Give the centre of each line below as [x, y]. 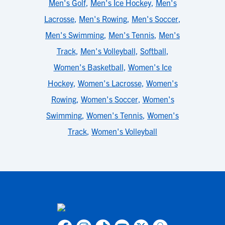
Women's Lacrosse [109, 83]
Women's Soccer [109, 99]
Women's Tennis [115, 115]
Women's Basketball [88, 67]
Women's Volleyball [124, 131]
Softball [153, 51]
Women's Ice [150, 67]
